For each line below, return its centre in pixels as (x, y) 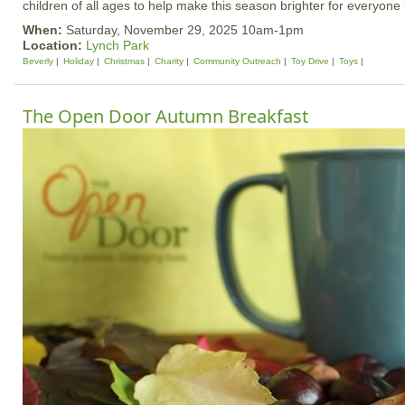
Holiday (79, 61)
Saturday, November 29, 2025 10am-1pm (185, 30)
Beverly (38, 61)
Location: (54, 45)
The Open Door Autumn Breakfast (165, 116)
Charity (169, 61)
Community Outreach (237, 61)
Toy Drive (310, 61)
